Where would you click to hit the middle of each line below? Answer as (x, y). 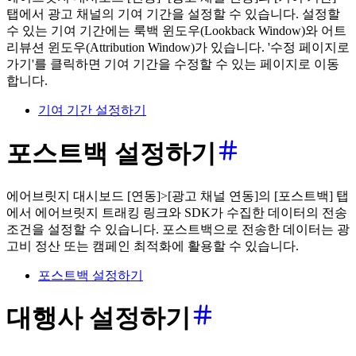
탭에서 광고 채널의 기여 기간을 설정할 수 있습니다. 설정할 (173, 14)
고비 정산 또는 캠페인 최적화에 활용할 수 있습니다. (153, 246)
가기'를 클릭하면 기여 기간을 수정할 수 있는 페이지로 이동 (173, 64)
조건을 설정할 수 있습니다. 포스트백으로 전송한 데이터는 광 (178, 230)
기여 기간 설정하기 (92, 110)
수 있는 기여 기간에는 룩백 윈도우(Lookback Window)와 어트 (176, 31)
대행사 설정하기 (99, 318)
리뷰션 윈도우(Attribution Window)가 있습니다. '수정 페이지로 (178, 48)
